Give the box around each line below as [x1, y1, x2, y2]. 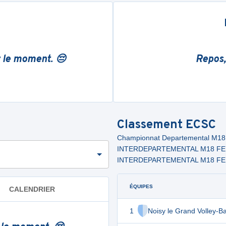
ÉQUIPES [130, 183, 153, 189]
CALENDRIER [9, 185, 55, 193]
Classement [117, 118, 186, 133]
